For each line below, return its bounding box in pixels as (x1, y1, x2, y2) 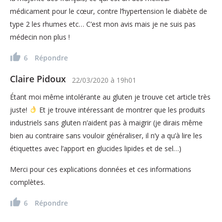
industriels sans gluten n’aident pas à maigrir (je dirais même (10, 117, 203, 127)
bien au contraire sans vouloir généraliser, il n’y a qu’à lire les (10, 130, 202, 140)
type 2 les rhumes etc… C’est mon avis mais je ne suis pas (10, 19, 196, 29)
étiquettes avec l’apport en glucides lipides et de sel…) (10, 143, 181, 153)
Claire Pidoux (10, 72, 66, 85)
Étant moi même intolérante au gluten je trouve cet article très (10, 92, 211, 102)
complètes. (10, 177, 45, 187)
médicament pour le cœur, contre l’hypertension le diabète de (10, 6, 207, 16)
